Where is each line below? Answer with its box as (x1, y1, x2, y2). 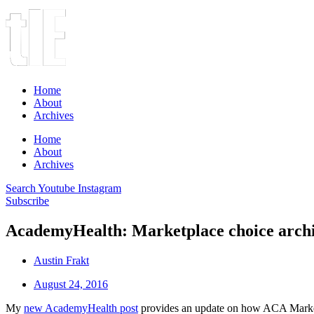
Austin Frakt (34, 254, 89, 266)
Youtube (38, 182, 75, 194)
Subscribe (6, 195, 49, 207)
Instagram (78, 182, 121, 194)
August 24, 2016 (34, 278, 108, 290)
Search (6, 182, 36, 194)
